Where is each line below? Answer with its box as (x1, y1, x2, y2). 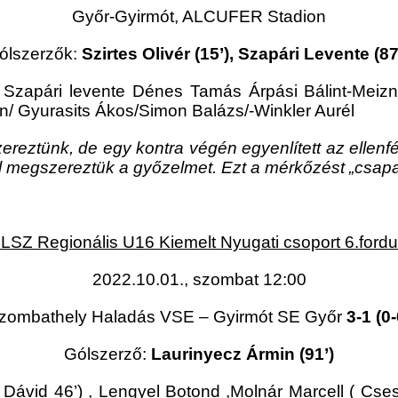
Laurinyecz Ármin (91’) (151, 345, 334, 364)
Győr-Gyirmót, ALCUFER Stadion (72, 7, 326, 27)
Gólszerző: (64, 345, 151, 364)
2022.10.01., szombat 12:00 (92, 270, 306, 290)
